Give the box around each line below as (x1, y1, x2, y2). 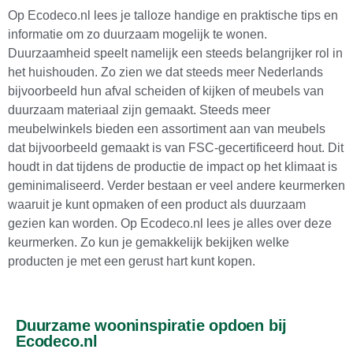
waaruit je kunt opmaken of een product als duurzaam (8, 197, 306, 211)
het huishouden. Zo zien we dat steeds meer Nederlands (8, 65, 323, 79)
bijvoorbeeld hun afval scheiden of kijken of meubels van (8, 84, 324, 98)
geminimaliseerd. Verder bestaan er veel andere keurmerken (8, 178, 345, 192)
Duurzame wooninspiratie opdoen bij (16, 316, 288, 334)
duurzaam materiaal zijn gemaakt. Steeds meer (8, 102, 270, 117)
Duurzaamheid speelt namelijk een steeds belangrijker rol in (8, 46, 343, 60)
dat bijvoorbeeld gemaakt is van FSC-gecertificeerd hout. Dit (8, 140, 344, 154)
